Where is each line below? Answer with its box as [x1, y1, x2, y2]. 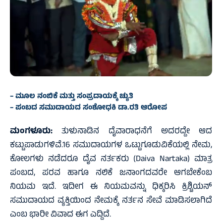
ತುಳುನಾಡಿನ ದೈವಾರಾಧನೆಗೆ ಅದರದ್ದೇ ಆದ [53, 125, 212, 139]
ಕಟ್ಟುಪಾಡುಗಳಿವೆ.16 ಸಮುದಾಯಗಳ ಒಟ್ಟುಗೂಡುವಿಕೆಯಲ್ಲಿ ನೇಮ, [10, 139, 212, 153]
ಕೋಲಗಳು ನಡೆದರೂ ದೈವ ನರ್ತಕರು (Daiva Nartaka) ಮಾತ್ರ [10, 153, 212, 167]
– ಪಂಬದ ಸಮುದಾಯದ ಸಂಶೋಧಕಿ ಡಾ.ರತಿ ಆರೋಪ [10, 102, 167, 114]
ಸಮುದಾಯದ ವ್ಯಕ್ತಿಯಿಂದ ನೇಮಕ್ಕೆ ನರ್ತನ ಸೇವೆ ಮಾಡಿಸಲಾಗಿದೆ [10, 194, 212, 209]
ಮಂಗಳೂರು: [10, 125, 53, 139]
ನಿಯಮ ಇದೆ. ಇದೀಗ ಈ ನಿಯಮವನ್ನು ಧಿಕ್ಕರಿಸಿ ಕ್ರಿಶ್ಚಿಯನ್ [10, 180, 212, 195]
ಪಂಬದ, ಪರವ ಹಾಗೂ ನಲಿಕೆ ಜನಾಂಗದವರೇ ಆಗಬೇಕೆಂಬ [10, 166, 212, 181]
